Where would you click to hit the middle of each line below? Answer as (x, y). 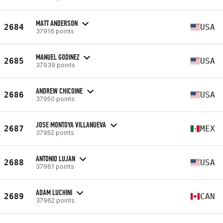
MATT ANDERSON (57, 23)
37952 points (55, 132)
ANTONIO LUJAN (56, 158)
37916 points (55, 31)
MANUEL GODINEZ (57, 57)
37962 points (55, 200)
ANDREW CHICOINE (59, 91)
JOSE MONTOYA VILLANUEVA (71, 124)
